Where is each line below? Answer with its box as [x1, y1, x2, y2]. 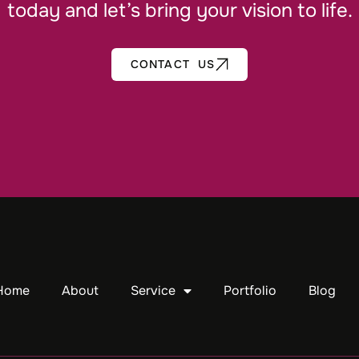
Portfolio [224, 281, 277, 299]
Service [131, 281, 176, 299]
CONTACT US [130, 57, 216, 72]
